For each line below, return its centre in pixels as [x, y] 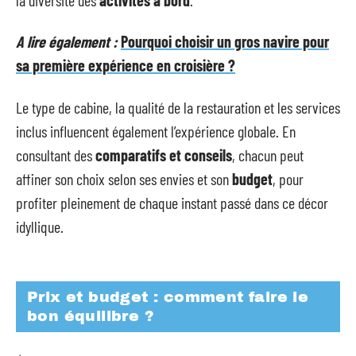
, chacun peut [268, 155]
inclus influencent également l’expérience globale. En [156, 131]
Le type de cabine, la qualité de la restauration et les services [178, 107]
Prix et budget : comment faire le [168, 297]
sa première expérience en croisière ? [126, 65]
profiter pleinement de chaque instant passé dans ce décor [172, 202]
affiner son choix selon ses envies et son [124, 178]
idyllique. [40, 226]
